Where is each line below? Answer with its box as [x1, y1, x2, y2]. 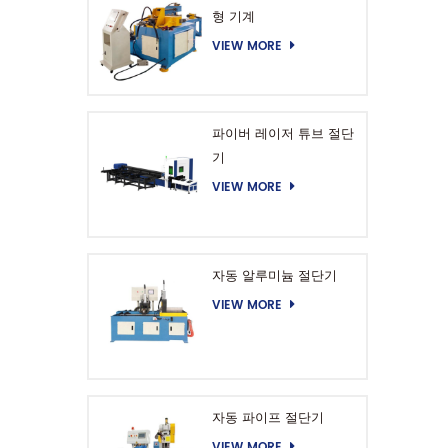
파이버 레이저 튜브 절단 [211, 124, 354, 146]
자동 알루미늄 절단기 [211, 266, 337, 288]
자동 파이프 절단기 [211, 407, 324, 429]
